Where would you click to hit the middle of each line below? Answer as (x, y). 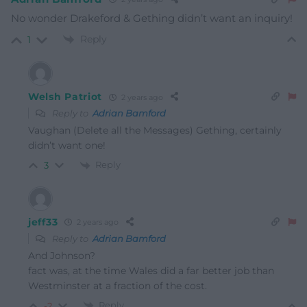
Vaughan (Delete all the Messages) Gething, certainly (155, 131)
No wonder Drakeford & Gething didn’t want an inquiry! (152, 18)
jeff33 (43, 222)
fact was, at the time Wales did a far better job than (151, 270)
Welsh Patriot (65, 97)
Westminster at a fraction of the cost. (118, 285)
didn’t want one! (67, 146)
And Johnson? (62, 255)
